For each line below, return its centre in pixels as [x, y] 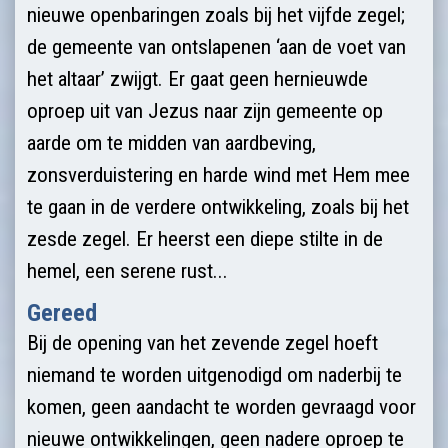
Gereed [62, 312]
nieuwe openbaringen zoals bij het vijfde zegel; [216, 14]
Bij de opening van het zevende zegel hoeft [202, 342]
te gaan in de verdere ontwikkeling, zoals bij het [218, 206]
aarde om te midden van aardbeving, [171, 142]
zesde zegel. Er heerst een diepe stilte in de [205, 238]
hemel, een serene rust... [127, 270]
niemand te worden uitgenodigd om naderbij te [214, 374]
